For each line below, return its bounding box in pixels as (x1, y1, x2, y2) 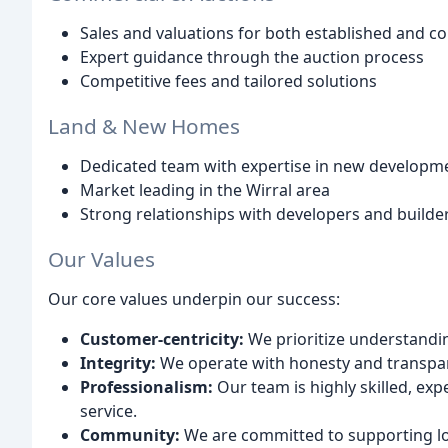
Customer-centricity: (80, 327, 244, 350)
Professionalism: (80, 375, 213, 398)
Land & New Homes (48, 111, 240, 140)
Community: (80, 423, 180, 446)
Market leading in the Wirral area (80, 178, 330, 201)
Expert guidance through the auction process (80, 45, 424, 68)
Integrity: (80, 351, 156, 374)
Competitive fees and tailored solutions (80, 69, 377, 92)
